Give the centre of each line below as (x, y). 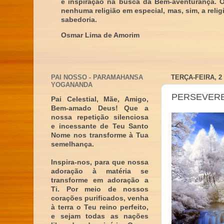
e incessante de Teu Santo (100, 126)
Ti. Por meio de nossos (100, 189)
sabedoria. (79, 19)
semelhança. (72, 144)
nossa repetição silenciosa (100, 117)
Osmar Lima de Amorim (100, 35)
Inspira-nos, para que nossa (100, 162)
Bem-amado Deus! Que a (100, 108)
